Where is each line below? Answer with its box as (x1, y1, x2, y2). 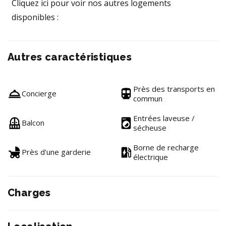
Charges (8, 186, 51, 199)
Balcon (22, 118, 44, 128)
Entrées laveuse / (133, 112, 195, 123)
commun (133, 93, 162, 103)
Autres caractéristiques (8, 50, 132, 63)
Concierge (22, 88, 56, 98)
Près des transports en (133, 83, 215, 94)
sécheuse (133, 122, 166, 133)
